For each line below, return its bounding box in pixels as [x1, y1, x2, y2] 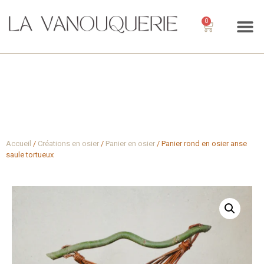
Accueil [6, 139, 31, 148]
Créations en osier [38, 139, 99, 148]
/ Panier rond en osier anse [155, 139, 247, 148]
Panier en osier [105, 139, 155, 148]
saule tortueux [6, 150, 54, 159]
